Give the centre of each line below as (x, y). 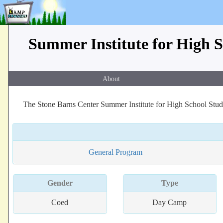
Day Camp (170, 202)
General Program (116, 152)
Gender (60, 183)
